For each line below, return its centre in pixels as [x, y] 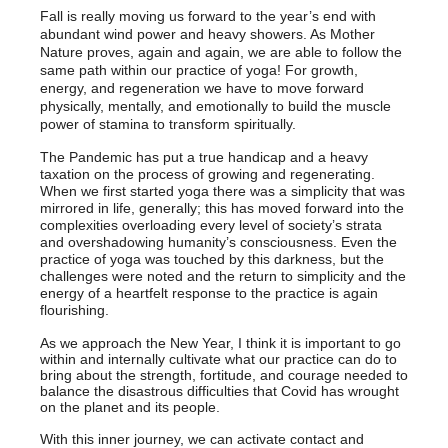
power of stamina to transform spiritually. [168, 124]
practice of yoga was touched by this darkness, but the [212, 259]
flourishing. [74, 310]
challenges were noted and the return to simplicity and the [223, 276]
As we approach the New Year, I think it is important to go [220, 343]
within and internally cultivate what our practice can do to [218, 359]
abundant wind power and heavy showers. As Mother [207, 34]
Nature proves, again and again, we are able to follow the [221, 52]
